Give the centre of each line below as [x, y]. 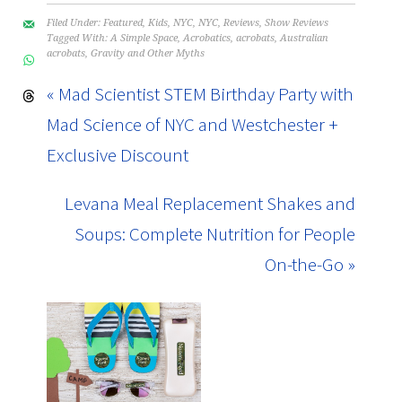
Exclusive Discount [118, 155]
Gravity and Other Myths [148, 54]
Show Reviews [297, 23]
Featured [123, 23]
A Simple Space [144, 39]
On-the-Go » [310, 265]
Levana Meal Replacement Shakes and [210, 204]
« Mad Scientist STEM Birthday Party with [201, 94]
